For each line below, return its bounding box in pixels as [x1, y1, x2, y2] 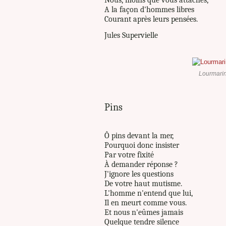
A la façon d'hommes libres [104, 5, 194, 14]
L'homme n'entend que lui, [104, 188, 195, 198]
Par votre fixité [104, 150, 156, 159]
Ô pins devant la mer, [104, 131, 176, 140]
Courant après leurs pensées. [104, 14, 198, 24]
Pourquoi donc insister [104, 140, 181, 150]
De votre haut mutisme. [104, 179, 184, 188]
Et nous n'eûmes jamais [104, 207, 185, 217]
